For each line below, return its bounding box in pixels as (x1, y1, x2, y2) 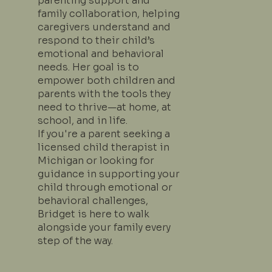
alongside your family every (37, 220, 171, 234)
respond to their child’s (37, 33, 155, 47)
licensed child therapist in (37, 140, 169, 154)
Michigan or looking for (37, 154, 154, 167)
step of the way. (37, 234, 113, 247)
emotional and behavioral (37, 47, 164, 60)
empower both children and (37, 73, 175, 87)
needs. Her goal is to (37, 60, 139, 73)
